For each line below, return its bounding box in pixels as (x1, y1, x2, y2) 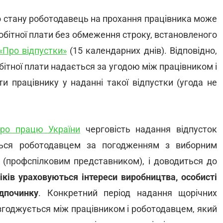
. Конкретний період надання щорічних (38, 188, 218, 198)
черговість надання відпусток (80, 124, 218, 134)
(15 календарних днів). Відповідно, (66, 45, 218, 56)
